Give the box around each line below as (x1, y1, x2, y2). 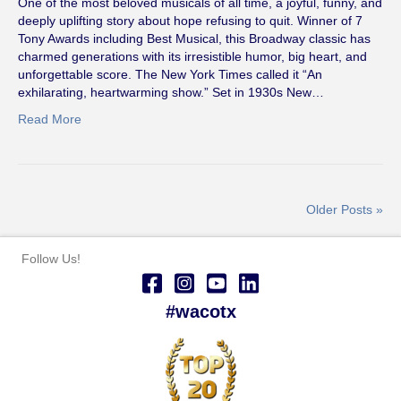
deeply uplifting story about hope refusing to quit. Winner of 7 (18, 13, 363, 28)
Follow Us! (21, 251, 81, 266)
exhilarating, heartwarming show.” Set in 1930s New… (18, 84, 324, 99)
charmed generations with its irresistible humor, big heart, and (18, 48, 367, 64)
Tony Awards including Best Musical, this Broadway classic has (18, 30, 371, 46)
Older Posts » (306, 201, 383, 217)
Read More (18, 111, 81, 126)
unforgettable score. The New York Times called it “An (18, 66, 322, 81)
